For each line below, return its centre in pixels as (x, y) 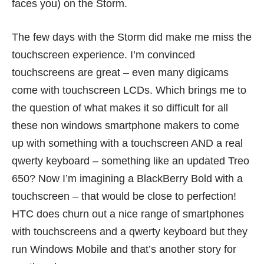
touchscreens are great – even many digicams (120, 73)
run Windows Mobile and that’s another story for (124, 250)
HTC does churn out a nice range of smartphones (128, 214)
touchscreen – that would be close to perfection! (124, 197)
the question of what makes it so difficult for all (120, 108)
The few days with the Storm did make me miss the (132, 37)
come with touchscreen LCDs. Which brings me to (129, 90)
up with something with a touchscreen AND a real (127, 143)
